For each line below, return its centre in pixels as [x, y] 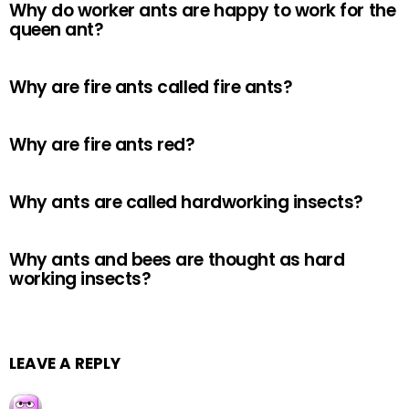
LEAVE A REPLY [65, 363]
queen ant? [57, 30]
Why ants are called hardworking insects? [186, 202]
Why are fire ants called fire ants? [151, 87]
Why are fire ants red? [102, 145]
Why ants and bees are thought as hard [177, 260]
